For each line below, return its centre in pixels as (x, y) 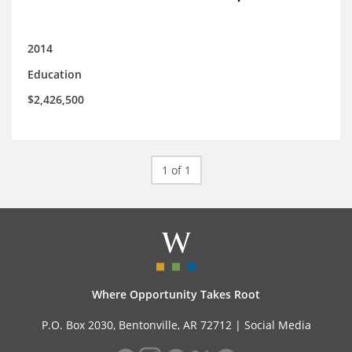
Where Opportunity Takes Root (176, 295)
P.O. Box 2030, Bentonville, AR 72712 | (143, 325)
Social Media (277, 325)
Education (55, 75)
